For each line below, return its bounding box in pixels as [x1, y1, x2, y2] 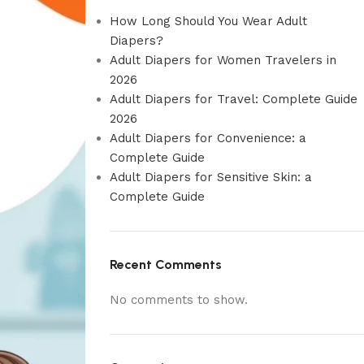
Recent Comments [109, 257, 222, 272]
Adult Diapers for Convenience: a [109, 131, 306, 145]
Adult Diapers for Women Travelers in [109, 53, 336, 67]
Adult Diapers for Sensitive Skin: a [109, 170, 312, 184]
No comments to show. [109, 292, 248, 307]
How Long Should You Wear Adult [109, 14, 307, 28]
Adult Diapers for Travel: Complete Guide [109, 92, 357, 106]
